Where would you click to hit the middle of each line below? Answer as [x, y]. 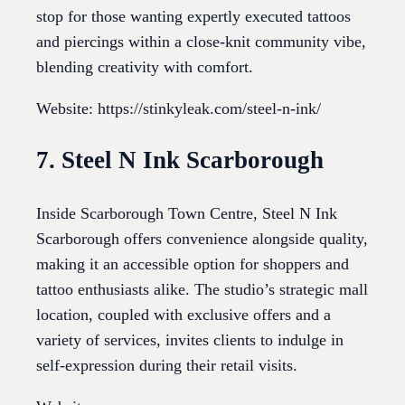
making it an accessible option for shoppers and [193, 264]
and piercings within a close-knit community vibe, [201, 41]
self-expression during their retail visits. [167, 365]
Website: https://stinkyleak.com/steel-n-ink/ [179, 108]
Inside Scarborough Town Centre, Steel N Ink [187, 213]
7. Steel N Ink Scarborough [180, 160]
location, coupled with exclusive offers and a [184, 314]
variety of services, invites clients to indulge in [190, 339]
